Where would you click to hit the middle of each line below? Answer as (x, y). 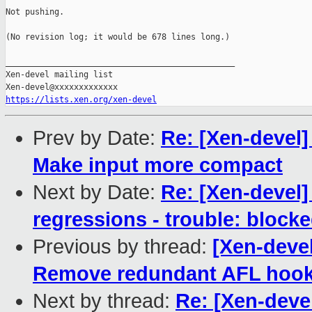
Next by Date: (97, 193)
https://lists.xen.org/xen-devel (81, 100)
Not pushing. (35, 12)
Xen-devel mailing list (59, 75)
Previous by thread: (123, 247)
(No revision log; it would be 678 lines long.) (118, 37)
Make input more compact (158, 165)
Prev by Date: (97, 138)
